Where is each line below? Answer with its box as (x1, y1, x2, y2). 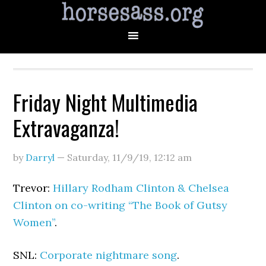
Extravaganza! (13, 112, 120, 143)
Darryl (26, 151, 55, 163)
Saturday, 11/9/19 (67, 151, 150, 163)
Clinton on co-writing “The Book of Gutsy (13, 198, 228, 212)
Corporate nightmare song (40, 248, 178, 262)
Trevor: (13, 181, 53, 195)
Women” (13, 216, 55, 229)
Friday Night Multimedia (13, 86, 198, 118)
